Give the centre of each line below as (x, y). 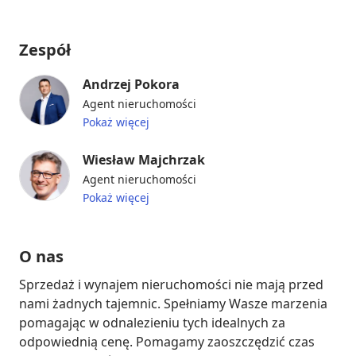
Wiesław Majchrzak (144, 159)
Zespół (45, 49)
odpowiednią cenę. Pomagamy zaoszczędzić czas (167, 341)
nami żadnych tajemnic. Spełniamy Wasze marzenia (173, 303)
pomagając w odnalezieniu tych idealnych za (152, 322)
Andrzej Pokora (131, 84)
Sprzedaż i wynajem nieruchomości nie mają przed (171, 284)
